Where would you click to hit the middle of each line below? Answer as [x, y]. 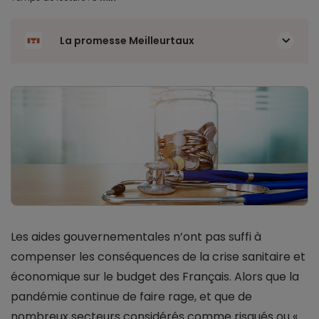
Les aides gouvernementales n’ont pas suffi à [136, 237]
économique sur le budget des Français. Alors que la [155, 277]
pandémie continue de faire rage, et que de [131, 297]
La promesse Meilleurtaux [127, 41]
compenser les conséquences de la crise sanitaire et [158, 257]
